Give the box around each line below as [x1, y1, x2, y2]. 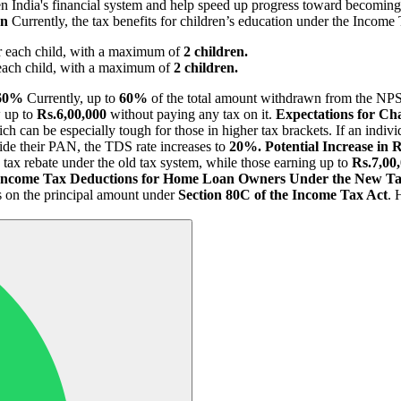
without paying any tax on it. [107, 106, 276, 122]
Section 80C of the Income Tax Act [178, 186, 388, 202]
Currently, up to [23, 90, 119, 106]
